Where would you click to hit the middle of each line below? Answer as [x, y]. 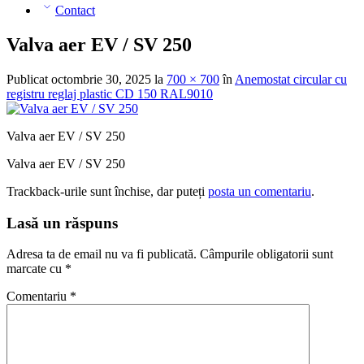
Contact [75, 10]
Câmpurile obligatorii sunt [266, 254]
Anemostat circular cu [291, 79]
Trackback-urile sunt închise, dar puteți [107, 191]
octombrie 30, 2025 [101, 79]
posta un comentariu [260, 191]
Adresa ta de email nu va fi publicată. [102, 254]
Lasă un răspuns [62, 223]
